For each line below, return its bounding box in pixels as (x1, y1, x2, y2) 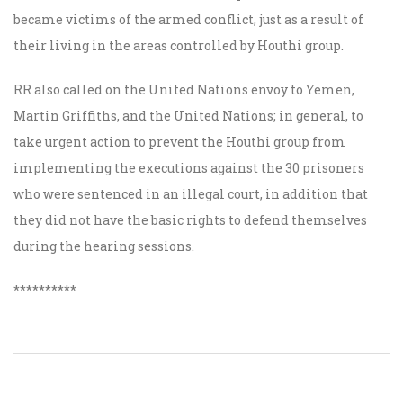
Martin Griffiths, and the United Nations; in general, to (13, 107, 363, 125)
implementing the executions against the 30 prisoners (13, 159, 364, 177)
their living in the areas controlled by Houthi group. (13, 37, 344, 55)
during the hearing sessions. (13, 237, 194, 255)
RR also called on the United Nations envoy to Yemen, (13, 81, 354, 99)
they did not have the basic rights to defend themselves (13, 211, 367, 229)
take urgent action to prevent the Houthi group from (13, 133, 345, 151)
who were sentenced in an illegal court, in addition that (13, 185, 368, 203)
